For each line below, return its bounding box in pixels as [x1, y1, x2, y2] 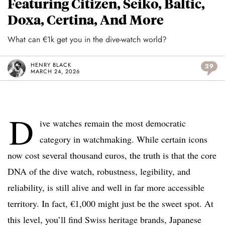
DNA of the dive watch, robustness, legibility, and [8, 165, 190, 178]
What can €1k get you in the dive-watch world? [8, 34, 167, 46]
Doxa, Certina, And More [8, 11, 164, 28]
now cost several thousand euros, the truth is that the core [8, 149, 216, 162]
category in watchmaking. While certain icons [40, 133, 207, 146]
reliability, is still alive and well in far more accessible [8, 181, 204, 194]
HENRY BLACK [31, 61, 71, 69]
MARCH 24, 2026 [31, 67, 80, 76]
